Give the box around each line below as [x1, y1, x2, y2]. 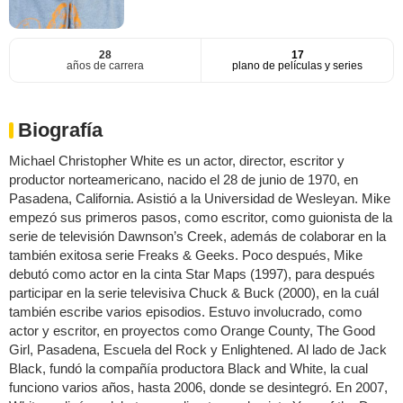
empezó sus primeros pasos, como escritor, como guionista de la [9, 210, 392, 226]
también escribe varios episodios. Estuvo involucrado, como [9, 304, 362, 320]
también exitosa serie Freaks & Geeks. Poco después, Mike [9, 247, 363, 264]
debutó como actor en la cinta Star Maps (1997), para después [9, 266, 375, 282]
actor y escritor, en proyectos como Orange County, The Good [9, 323, 375, 339]
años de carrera [67, 59, 144, 73]
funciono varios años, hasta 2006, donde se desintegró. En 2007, [9, 380, 388, 396]
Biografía [18, 119, 103, 142]
